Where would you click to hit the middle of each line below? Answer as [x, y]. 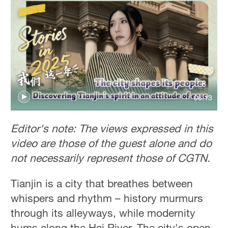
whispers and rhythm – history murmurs [107, 198]
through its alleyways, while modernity [103, 213]
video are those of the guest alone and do [111, 143]
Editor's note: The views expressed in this [112, 128]
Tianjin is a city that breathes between [102, 183]
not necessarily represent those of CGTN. [111, 158]
